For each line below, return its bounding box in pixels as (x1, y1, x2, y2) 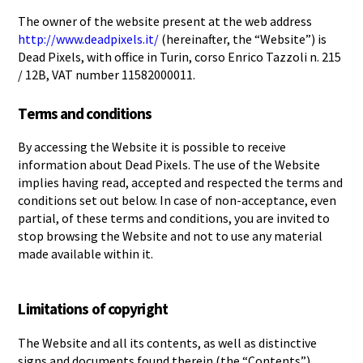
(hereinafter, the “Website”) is (159, 31, 327, 48)
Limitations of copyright (18, 299, 168, 319)
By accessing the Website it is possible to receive (18, 139, 287, 156)
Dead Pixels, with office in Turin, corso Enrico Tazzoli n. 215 (18, 49, 342, 66)
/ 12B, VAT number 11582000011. (18, 66, 196, 83)
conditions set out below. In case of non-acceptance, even (18, 192, 337, 209)
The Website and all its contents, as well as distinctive (18, 334, 318, 351)
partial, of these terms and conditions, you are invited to (18, 210, 331, 227)
